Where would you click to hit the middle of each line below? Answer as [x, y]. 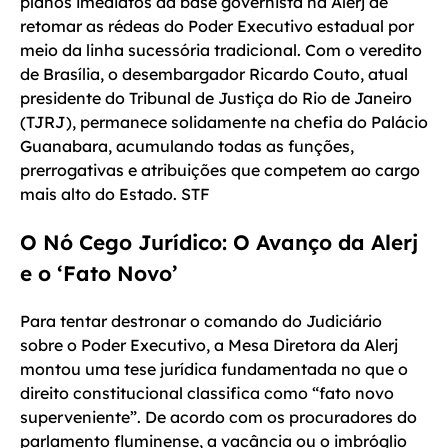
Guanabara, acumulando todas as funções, [187, 145]
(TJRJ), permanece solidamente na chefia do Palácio [224, 121]
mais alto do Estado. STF [115, 193]
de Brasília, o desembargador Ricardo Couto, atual [214, 73]
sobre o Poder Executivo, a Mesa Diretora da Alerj [209, 345]
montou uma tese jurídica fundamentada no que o [214, 369]
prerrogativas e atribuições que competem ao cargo [220, 169]
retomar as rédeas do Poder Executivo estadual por [217, 25]
